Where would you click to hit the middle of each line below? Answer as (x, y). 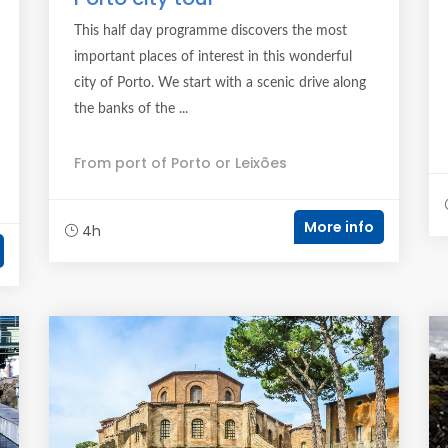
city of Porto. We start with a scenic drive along (220, 83)
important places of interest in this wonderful (213, 57)
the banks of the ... (131, 109)
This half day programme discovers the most (210, 31)
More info (339, 227)
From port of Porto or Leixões (180, 163)
